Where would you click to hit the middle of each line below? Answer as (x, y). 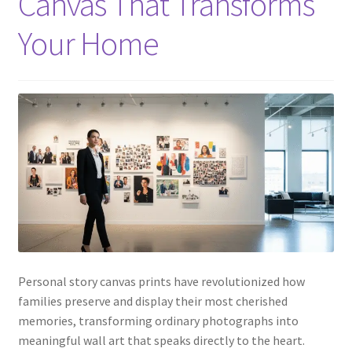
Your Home (88, 43)
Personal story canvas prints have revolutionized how (161, 282)
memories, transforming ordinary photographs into (158, 321)
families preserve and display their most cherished (152, 301)
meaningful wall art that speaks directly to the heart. (161, 341)
